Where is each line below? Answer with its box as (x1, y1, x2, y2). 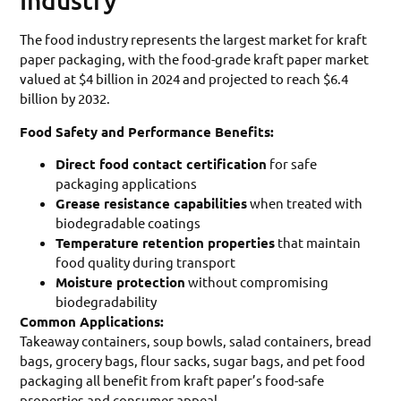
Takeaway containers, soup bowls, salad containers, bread (20, 332, 372, 350)
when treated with (247, 194, 363, 212)
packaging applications (55, 175, 198, 192)
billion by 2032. (20, 90, 111, 107)
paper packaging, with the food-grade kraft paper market (20, 50, 370, 68)
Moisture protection (55, 273, 186, 292)
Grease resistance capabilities (55, 194, 248, 213)
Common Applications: (20, 312, 165, 331)
